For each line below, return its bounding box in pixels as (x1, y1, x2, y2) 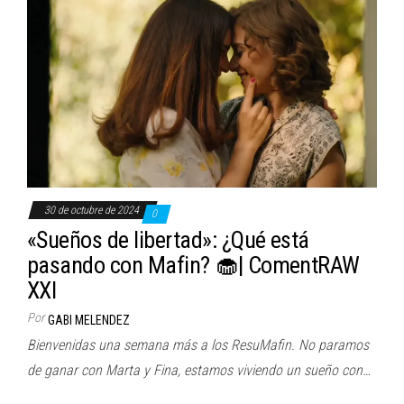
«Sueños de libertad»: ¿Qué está (27, 225, 309, 253)
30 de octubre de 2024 (44, 203, 142, 216)
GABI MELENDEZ (48, 312, 130, 327)
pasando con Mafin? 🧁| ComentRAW (27, 251, 360, 279)
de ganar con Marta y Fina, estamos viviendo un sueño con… (27, 361, 371, 379)
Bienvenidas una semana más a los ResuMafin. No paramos (27, 335, 369, 353)
